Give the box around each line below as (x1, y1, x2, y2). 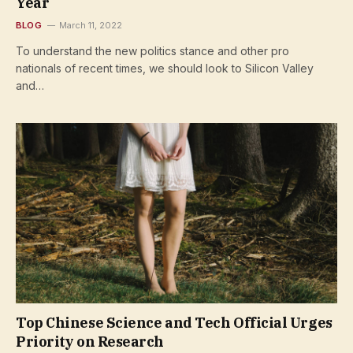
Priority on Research (16, 333, 165, 351)
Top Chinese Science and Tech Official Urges (16, 314, 333, 332)
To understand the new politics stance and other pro (16, 43, 289, 58)
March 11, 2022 (58, 19, 122, 31)
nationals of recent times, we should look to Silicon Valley (16, 61, 314, 75)
